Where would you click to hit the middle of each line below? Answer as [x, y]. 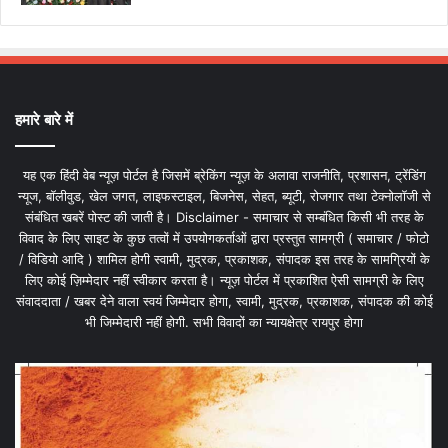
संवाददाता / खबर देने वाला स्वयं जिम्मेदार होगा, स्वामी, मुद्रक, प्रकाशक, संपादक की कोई [224, 301]
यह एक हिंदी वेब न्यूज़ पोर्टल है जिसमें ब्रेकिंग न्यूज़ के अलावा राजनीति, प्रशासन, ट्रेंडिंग [224, 175]
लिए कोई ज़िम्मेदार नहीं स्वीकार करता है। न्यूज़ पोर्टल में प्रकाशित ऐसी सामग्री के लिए [224, 280]
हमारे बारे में [44, 120]
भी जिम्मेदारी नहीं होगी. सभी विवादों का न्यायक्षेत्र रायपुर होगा [224, 322]
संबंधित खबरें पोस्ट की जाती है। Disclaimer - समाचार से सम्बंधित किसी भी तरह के [224, 217]
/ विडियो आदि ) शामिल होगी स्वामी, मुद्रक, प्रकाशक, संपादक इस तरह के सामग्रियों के [224, 259]
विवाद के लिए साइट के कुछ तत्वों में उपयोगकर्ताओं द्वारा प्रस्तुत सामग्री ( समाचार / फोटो [224, 238]
